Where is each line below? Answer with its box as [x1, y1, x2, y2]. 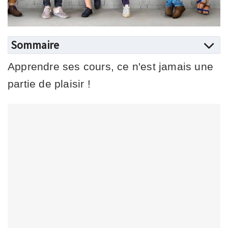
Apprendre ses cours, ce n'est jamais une [8, 60, 214, 72]
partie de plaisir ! [8, 77, 91, 90]
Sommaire [11, 37, 59, 52]
